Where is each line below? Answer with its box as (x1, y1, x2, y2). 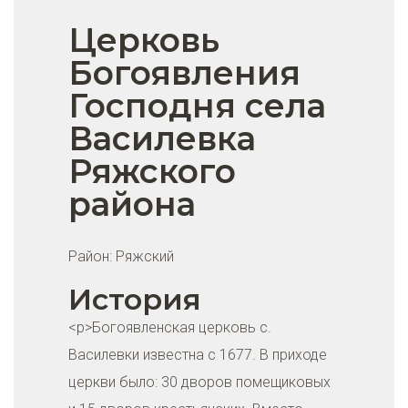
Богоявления (68, 53, 301, 93)
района (68, 184, 196, 224)
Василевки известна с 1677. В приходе (68, 346, 327, 363)
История (68, 281, 201, 317)
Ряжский (116, 248, 174, 265)
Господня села (68, 86, 326, 126)
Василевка (68, 118, 256, 158)
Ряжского (68, 151, 236, 191)
